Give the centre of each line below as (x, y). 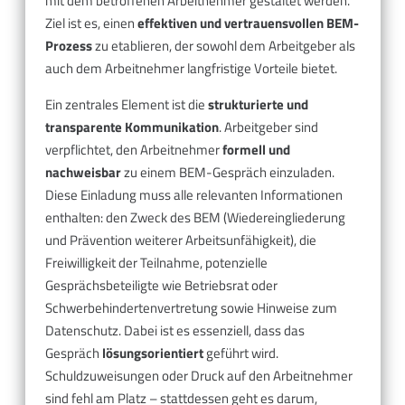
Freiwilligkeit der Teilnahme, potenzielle (156, 263)
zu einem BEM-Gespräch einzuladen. (228, 173)
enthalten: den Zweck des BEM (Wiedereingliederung (195, 218)
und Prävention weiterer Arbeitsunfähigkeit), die (181, 240)
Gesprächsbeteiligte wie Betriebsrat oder (161, 286)
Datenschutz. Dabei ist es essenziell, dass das (175, 331)
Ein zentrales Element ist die (127, 105)
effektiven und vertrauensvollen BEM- (248, 24)
